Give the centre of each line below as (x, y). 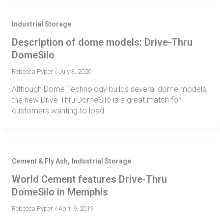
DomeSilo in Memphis (60, 192)
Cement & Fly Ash (40, 161)
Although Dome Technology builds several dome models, (110, 89)
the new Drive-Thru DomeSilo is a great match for (96, 100)
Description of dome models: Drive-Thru (102, 42)
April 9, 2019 (76, 208)
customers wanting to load (58, 110)
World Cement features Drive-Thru (89, 179)
